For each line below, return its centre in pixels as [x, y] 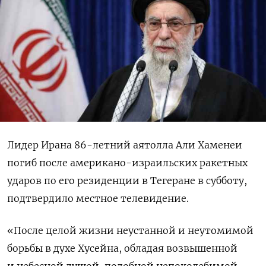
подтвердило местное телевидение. [98, 198]
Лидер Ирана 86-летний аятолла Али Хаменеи [125, 145]
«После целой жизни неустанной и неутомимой [130, 230]
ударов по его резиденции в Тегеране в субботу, [127, 180]
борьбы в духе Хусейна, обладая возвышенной [122, 248]
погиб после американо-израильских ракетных [127, 162]
